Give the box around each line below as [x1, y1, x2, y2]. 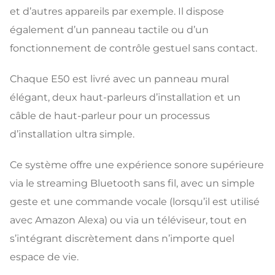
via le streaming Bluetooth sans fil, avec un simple [10, 177, 255, 189]
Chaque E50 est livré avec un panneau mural [10, 72, 229, 85]
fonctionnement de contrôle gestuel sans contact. [10, 42, 257, 54]
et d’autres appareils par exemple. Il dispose [10, 5, 224, 17]
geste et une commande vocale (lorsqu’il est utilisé [10, 195, 260, 207]
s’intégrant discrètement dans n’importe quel [10, 232, 234, 244]
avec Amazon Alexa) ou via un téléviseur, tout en [10, 214, 247, 226]
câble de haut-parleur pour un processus [10, 109, 210, 122]
